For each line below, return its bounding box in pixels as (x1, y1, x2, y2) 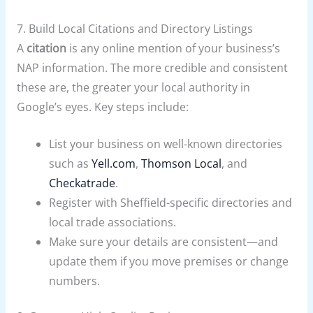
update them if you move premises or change (49, 253, 289, 269)
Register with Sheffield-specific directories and (49, 194, 293, 210)
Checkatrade (49, 175, 116, 191)
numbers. (49, 272, 101, 289)
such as (49, 155, 92, 171)
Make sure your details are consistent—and (49, 233, 279, 249)
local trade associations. (49, 214, 177, 230)
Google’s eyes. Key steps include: (16, 99, 189, 115)
